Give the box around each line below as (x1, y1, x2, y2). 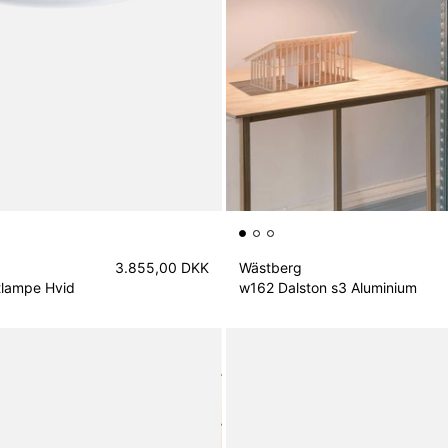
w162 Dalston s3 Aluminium (238, 278, 417, 296)
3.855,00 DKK (114, 259, 209, 276)
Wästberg (238, 259, 302, 276)
